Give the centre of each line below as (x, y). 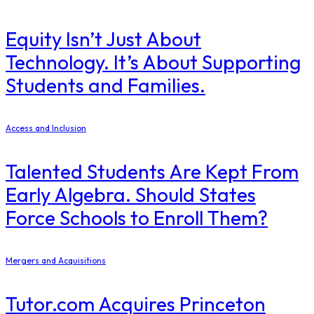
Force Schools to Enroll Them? (137, 218)
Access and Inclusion (46, 128)
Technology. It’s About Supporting (153, 62)
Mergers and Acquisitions (56, 261)
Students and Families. (105, 85)
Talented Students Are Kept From (152, 172)
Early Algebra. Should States (131, 195)
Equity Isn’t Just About (103, 39)
